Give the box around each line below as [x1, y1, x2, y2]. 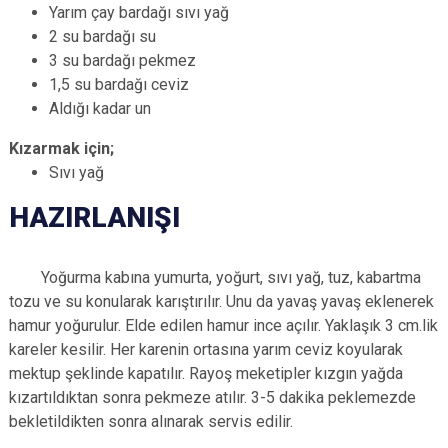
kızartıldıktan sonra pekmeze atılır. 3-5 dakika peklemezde [9, 388, 416, 407]
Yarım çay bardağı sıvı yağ [49, 3, 229, 22]
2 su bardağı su [49, 27, 156, 46]
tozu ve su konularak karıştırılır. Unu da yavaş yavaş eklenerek [9, 292, 434, 311]
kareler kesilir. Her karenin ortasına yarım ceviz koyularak [9, 340, 403, 359]
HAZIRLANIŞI [9, 201, 180, 234]
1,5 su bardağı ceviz [49, 75, 189, 94]
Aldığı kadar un [49, 99, 151, 118]
